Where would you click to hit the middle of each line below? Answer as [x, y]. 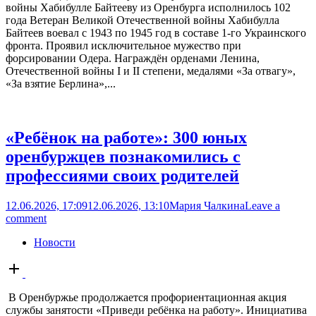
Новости [55, 243]
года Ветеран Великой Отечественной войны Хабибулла [142, 20]
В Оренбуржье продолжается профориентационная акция [146, 298]
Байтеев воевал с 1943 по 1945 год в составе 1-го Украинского [156, 33]
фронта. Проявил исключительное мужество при [123, 46]
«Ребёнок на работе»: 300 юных [126, 138]
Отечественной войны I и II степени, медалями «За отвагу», [151, 71]
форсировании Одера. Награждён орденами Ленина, [133, 59]
